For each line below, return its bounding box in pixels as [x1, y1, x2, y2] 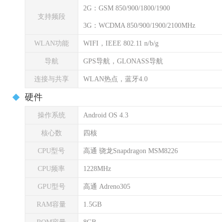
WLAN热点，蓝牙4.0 [83, 75, 148, 83]
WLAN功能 [34, 40, 69, 47]
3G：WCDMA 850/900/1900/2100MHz [83, 22, 195, 29]
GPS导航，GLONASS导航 [83, 57, 163, 65]
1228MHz [83, 165, 111, 172]
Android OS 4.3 [83, 111, 128, 119]
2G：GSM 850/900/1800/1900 [83, 4, 170, 12]
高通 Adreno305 [83, 183, 130, 190]
